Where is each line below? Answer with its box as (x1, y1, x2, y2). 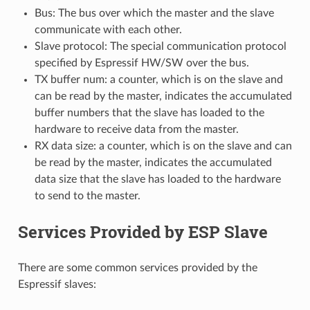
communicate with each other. (34, 24, 182, 35)
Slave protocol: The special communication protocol (34, 40, 286, 52)
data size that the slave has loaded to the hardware (34, 173, 281, 185)
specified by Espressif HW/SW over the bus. (34, 57, 249, 69)
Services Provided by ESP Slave (17, 220, 268, 243)
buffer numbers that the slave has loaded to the (34, 107, 264, 118)
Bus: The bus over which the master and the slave (34, 7, 274, 19)
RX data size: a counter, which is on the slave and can (34, 140, 292, 152)
